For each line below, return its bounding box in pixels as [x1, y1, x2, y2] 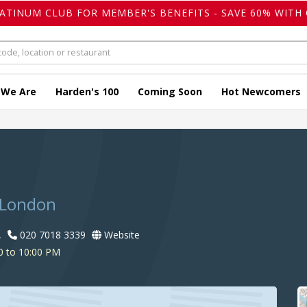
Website [101, 228, 140, 242]
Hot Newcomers [221, 85, 301, 99]
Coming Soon [138, 85, 202, 99]
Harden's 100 [56, 85, 119, 99]
